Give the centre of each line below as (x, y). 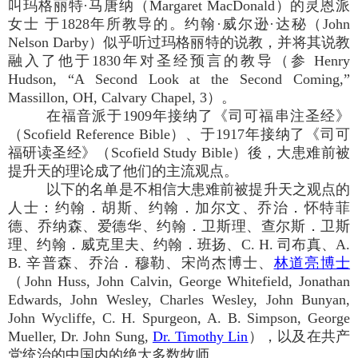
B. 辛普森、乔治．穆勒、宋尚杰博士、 (141, 263)
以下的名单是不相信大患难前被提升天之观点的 (198, 189)
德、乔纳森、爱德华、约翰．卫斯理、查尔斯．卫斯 (179, 226)
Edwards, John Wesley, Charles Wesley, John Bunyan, (179, 299)
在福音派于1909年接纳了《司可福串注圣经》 (198, 115)
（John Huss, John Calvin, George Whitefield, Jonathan (179, 281)
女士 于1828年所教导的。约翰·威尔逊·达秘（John (179, 24)
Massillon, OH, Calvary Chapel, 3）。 (122, 97)
